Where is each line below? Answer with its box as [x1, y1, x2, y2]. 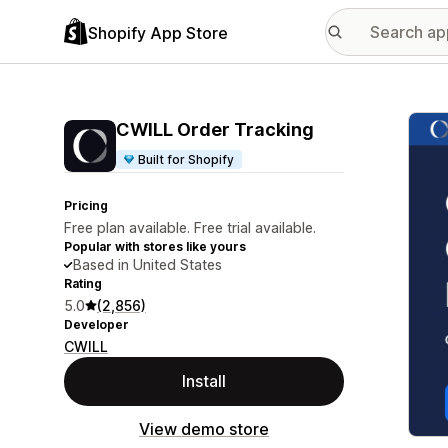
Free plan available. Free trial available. [64, 219, 316, 236]
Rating [64, 276, 102, 291]
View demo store [139, 419, 269, 439]
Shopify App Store [88, 22, 228, 43]
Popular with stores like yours [64, 239, 246, 254]
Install [182, 371, 226, 391]
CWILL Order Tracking [116, 119, 314, 140]
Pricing [64, 198, 108, 213]
